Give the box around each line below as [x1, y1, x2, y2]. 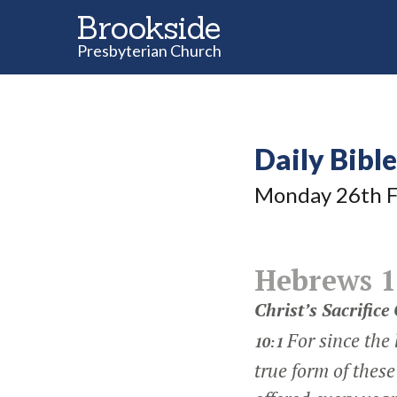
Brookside [76, 7, 221, 48]
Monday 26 [254, 182, 361, 207]
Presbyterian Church [77, 41, 222, 60]
